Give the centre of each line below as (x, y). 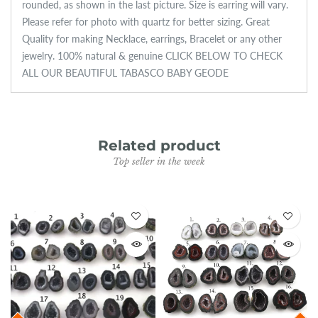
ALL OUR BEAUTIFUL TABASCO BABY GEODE (125, 73)
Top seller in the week (159, 162)
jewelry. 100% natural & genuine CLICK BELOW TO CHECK (152, 56)
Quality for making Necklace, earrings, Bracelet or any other (152, 39)
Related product (159, 146)
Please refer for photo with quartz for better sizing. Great (146, 22)
